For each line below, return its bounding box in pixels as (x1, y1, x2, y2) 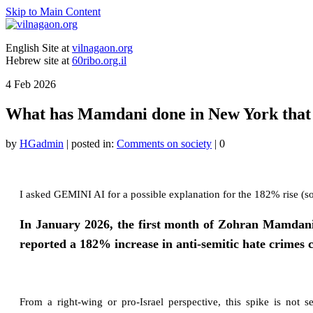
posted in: (71, 137, 117, 150)
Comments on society (117, 137, 212, 150)
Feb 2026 (11, 78, 56, 90)
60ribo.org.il (72, 54, 126, 66)
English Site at (6, 42, 72, 54)
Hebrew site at (6, 54, 72, 66)
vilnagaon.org (72, 42, 133, 54)
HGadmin (20, 137, 64, 150)
